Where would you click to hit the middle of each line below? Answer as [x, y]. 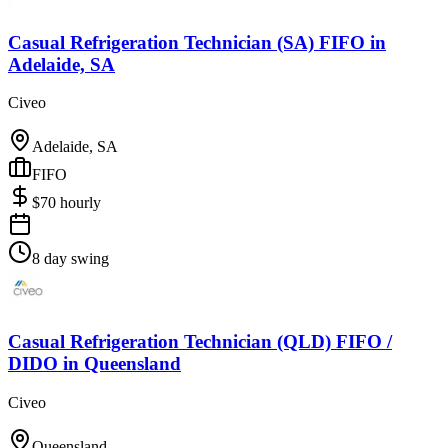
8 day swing [70, 259]
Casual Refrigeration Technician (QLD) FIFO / [200, 341]
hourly [80, 203]
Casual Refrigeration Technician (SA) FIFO [186, 42]
